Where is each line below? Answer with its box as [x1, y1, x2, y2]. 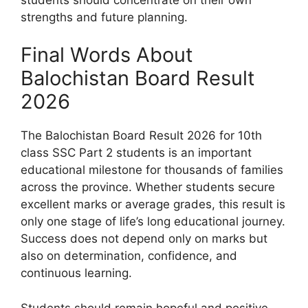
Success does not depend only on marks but [21, 232, 267, 246]
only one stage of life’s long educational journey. [21, 214, 285, 229]
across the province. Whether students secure [21, 180, 275, 195]
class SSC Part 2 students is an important [21, 146, 252, 160]
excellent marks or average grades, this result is [21, 197, 285, 212]
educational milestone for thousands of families [21, 163, 283, 177]
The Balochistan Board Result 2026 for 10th [21, 129, 262, 143]
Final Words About [21, 43, 193, 67]
